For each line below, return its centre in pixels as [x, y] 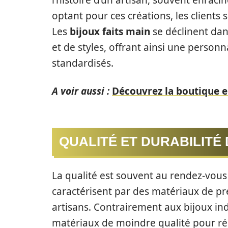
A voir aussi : [81, 91]
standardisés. [83, 63]
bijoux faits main [110, 32]
